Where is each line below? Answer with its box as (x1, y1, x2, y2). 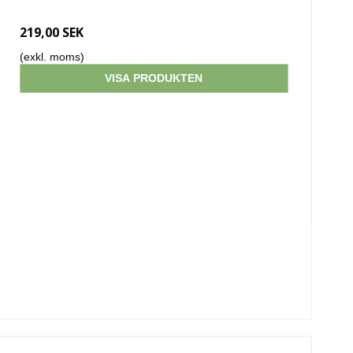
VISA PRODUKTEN (105, 72, 203, 85)
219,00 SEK (19, 24, 84, 42)
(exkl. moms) (19, 50, 84, 64)
